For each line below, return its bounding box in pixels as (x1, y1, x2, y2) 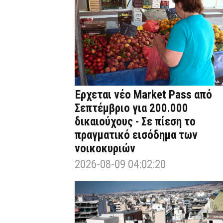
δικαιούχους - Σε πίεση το (75, 115, 196, 129)
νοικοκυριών (75, 142, 135, 156)
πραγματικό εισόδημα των (75, 128, 198, 142)
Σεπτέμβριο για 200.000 (75, 102, 188, 115)
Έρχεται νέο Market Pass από (75, 88, 212, 102)
